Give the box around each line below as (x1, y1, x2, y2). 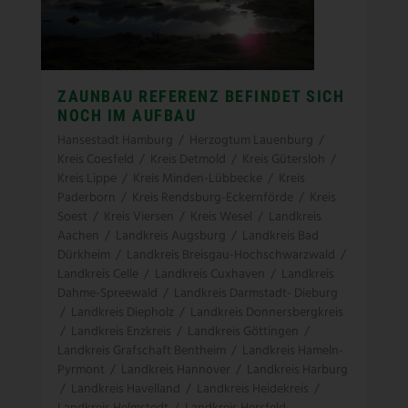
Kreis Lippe (57, 168, 117, 189)
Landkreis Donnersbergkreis (190, 301, 343, 323)
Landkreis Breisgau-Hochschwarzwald (127, 244, 335, 266)
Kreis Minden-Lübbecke (133, 168, 262, 189)
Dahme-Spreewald (57, 282, 158, 304)
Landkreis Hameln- (242, 340, 343, 362)
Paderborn (57, 187, 116, 209)
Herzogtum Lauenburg (189, 129, 313, 151)
